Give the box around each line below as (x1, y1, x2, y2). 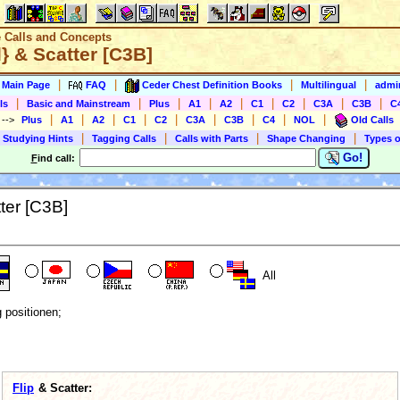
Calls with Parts (175, 133, 248, 144)
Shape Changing (267, 133, 346, 144)
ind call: (37, 153, 78, 163)
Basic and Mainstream (27, 98, 130, 109)
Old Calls (351, 113, 394, 125)
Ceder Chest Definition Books (142, 79, 282, 90)
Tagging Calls (92, 133, 156, 144)
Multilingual (301, 79, 356, 90)
